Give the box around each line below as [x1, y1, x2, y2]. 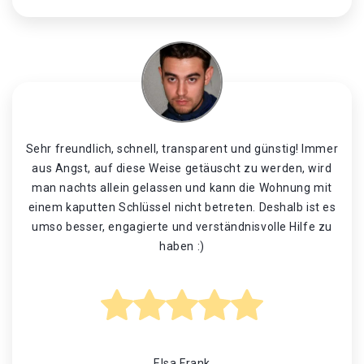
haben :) [159, 240, 205, 253]
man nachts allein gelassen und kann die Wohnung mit [32, 181, 332, 194]
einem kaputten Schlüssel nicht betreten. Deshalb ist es [28, 201, 336, 214]
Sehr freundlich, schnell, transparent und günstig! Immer [25, 142, 339, 155]
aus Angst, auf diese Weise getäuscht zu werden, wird [32, 162, 332, 175]
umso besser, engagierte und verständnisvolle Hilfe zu [32, 220, 332, 233]
